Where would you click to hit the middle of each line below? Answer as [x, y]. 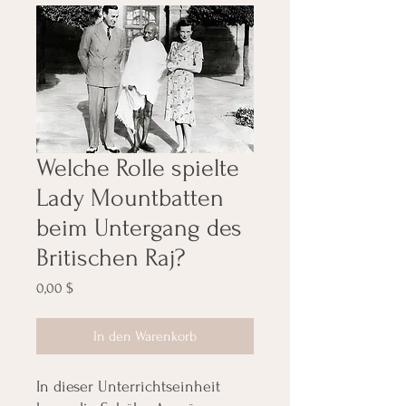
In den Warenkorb [145, 336]
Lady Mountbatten [130, 198]
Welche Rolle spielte [138, 168]
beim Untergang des [139, 227]
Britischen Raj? [111, 257]
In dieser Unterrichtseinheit [128, 386]
